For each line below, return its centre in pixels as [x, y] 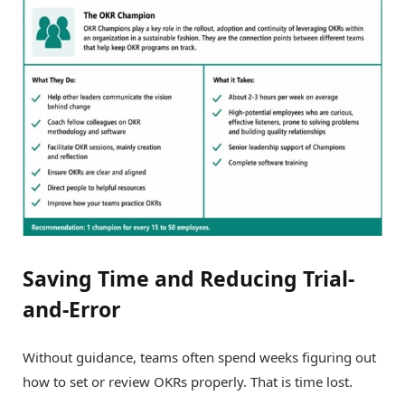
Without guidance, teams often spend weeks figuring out [199, 358]
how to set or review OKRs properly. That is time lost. [188, 382]
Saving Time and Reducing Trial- [188, 279]
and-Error [71, 310]
